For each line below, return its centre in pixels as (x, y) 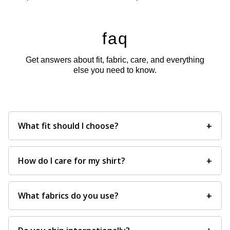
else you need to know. (115, 70)
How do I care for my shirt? (72, 161)
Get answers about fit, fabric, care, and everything (115, 60)
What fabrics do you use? (68, 196)
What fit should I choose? (68, 126)
